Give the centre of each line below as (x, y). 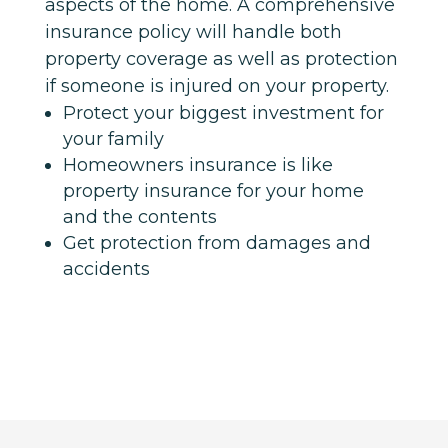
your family (113, 138)
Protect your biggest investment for (223, 112)
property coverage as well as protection (221, 58)
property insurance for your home (213, 190)
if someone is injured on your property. (216, 85)
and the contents (139, 216)
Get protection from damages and (216, 242)
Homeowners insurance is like (197, 164)
